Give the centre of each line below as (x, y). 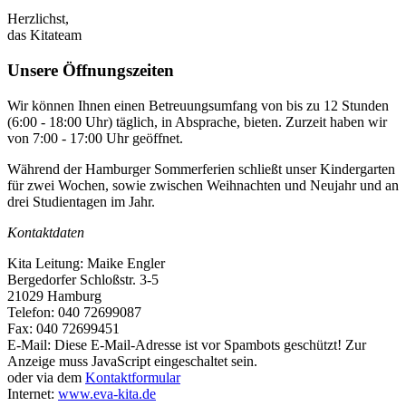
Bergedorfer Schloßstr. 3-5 (83, 279)
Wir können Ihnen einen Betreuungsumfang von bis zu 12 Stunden (198, 105)
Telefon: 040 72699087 (74, 312)
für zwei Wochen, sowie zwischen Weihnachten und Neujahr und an (203, 185)
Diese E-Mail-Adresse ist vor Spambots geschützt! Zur (210, 344)
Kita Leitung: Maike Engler (86, 263)
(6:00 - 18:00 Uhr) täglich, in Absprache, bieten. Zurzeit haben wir (197, 121)
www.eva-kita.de (107, 393)
